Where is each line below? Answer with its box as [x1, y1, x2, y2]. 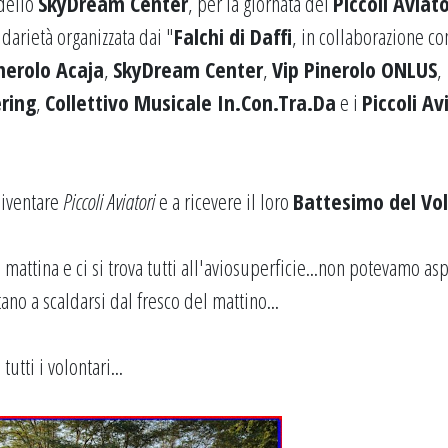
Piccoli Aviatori [63, 186, 155, 216]
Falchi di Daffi [174, 21, 292, 51]
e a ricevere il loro [155, 186, 293, 216]
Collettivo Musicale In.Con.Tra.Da [45, 87, 336, 117]
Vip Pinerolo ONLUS [272, 54, 437, 84]
